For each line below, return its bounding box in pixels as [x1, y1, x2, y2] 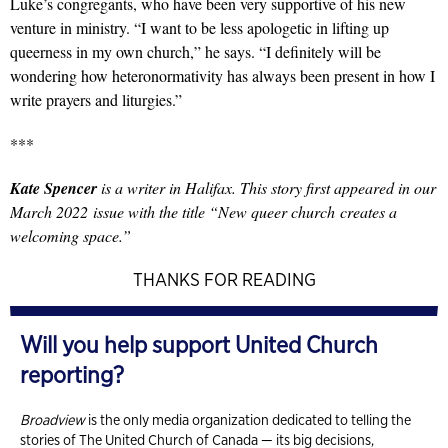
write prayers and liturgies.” [10, 89, 182, 111]
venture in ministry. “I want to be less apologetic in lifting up [10, 17, 389, 39]
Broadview [20, 411, 85, 429]
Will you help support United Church [20, 331, 378, 360]
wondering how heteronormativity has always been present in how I [10, 65, 435, 87]
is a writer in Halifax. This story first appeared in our [97, 177, 436, 199]
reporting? [20, 361, 124, 390]
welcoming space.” [10, 225, 131, 247]
